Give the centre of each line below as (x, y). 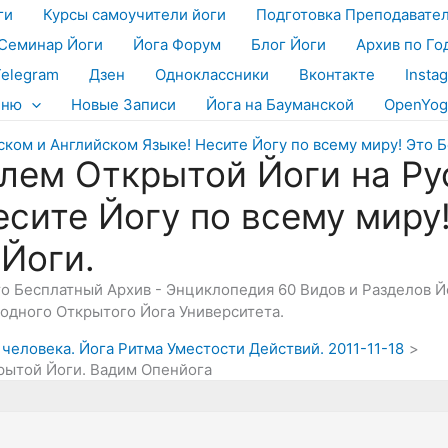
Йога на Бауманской (280, 104)
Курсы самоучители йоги (134, 14)
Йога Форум (177, 44)
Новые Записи (123, 104)
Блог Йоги (288, 44)
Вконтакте (337, 74)
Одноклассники (212, 74)
